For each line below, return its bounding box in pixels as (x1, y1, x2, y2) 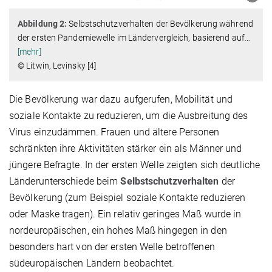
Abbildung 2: (18, 19, 67, 29)
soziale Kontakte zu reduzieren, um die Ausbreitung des (9, 110, 248, 122)
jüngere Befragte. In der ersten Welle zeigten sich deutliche (9, 159, 260, 171)
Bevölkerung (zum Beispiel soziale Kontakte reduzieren (9, 192, 246, 204)
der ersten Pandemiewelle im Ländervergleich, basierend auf (18, 33, 245, 43)
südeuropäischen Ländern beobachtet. (9, 257, 175, 270)
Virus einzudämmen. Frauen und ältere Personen (9, 126, 220, 138)
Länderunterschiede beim (9, 175, 121, 188)
